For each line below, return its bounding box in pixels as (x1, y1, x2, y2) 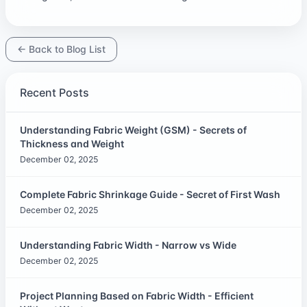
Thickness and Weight (20, 137, 124, 149)
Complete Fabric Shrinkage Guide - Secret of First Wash (20, 188, 280, 200)
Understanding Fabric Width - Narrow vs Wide (20, 238, 236, 251)
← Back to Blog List (17, 42, 106, 55)
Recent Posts (20, 85, 89, 99)
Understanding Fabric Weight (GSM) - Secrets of (20, 123, 247, 136)
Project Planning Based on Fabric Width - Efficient (20, 289, 254, 302)
